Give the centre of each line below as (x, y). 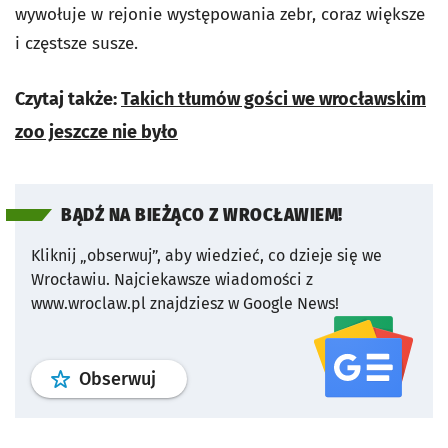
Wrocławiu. (70, 280)
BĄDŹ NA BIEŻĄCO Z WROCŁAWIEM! (202, 216)
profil (177, 378)
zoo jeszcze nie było (96, 132)
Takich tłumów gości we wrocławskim (273, 99)
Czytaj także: (68, 99)
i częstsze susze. (76, 44)
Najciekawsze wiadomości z (213, 280)
